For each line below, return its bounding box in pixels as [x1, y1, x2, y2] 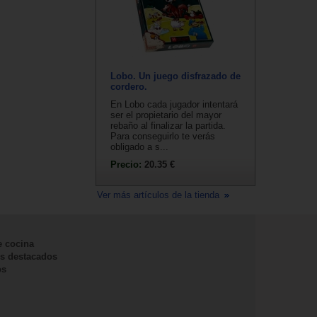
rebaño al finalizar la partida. [110, 120, 226, 132]
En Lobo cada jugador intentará [110, 99, 238, 110]
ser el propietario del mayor [110, 110, 221, 121]
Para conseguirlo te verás [110, 131, 215, 142]
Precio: [110, 159, 144, 171]
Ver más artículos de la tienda [97, 190, 222, 201]
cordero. [110, 81, 147, 93]
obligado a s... [110, 142, 168, 153]
